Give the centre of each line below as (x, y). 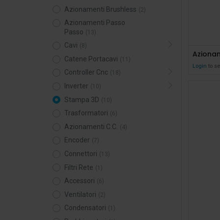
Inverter (76, 86)
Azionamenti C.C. (91, 126)
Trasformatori (86, 113)
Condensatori (85, 208)
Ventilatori (80, 194)
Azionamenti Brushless (100, 9)
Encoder (77, 140)
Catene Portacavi (91, 59)
